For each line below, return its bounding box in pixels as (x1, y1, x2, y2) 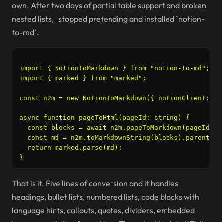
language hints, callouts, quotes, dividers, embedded (12, 205, 195, 215)
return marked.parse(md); (19, 144, 122, 151)
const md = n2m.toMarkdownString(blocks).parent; (19, 134, 214, 141)
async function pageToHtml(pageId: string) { (19, 114, 190, 121)
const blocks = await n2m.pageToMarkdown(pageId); (19, 124, 218, 131)
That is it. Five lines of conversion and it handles (12, 178, 178, 188)
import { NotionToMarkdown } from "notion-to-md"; (19, 64, 210, 72)
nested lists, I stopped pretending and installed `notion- (12, 14, 205, 24)
